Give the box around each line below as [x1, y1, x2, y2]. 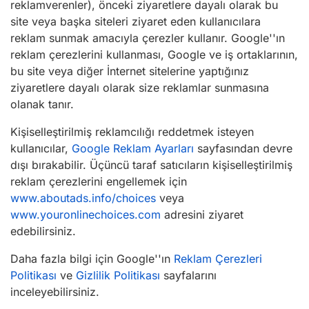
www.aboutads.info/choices [10, 191, 156, 205]
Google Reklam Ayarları [72, 141, 194, 155]
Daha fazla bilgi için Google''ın [10, 252, 174, 266]
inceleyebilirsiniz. [10, 285, 99, 299]
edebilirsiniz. [10, 224, 76, 238]
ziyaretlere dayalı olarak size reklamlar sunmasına [10, 81, 269, 94]
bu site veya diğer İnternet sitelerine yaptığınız [10, 64, 249, 78]
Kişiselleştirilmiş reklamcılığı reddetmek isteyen [10, 125, 254, 139]
